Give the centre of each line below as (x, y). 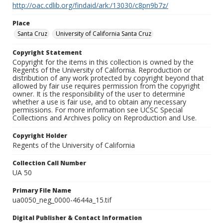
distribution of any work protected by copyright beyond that (108, 78)
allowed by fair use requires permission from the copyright (106, 86)
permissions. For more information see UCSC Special (98, 110)
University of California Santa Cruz (104, 34)
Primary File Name (42, 191)
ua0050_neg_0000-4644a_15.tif (62, 200)
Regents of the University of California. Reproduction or (102, 70)
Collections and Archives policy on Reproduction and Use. (105, 118)
